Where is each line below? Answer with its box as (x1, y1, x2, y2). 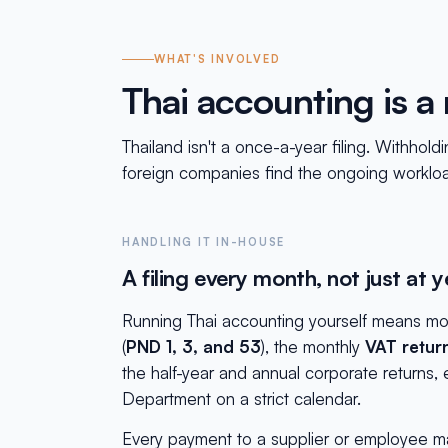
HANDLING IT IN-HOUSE (122, 235, 286, 249)
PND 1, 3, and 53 (126, 336, 261, 357)
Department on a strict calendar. (122, 388, 361, 409)
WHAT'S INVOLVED (154, 52, 281, 66)
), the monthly (261, 336, 365, 357)
